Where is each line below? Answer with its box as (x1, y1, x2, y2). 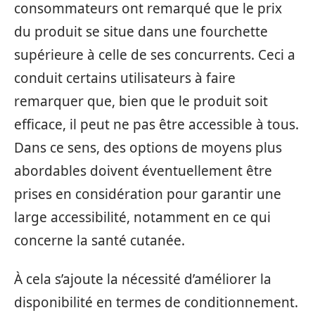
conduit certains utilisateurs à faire (14, 68, 236, 87)
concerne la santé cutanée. (14, 231, 185, 250)
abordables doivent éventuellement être (14, 161, 272, 180)
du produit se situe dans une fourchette (14, 22, 268, 41)
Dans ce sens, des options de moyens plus (14, 138, 282, 157)
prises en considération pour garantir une (14, 184, 281, 203)
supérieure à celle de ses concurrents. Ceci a (14, 45, 295, 64)
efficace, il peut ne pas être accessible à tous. (14, 115, 299, 134)
